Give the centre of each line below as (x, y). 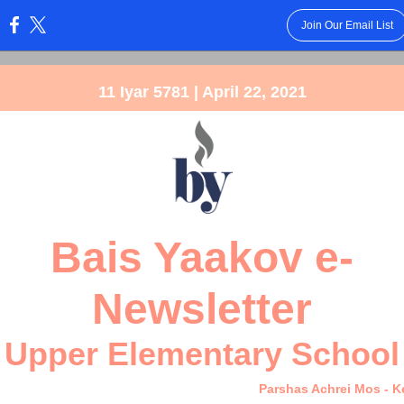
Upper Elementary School (202, 354)
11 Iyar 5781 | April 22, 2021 (202, 92)
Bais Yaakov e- (202, 257)
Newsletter (202, 309)
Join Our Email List (347, 25)
